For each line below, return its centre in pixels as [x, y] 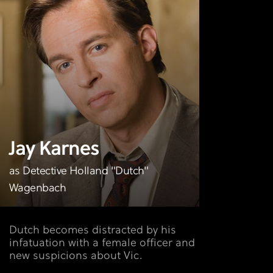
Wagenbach [38, 188]
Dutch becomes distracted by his [93, 230]
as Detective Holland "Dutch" [79, 171]
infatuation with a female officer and [102, 243]
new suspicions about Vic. [76, 256]
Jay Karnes [55, 150]
